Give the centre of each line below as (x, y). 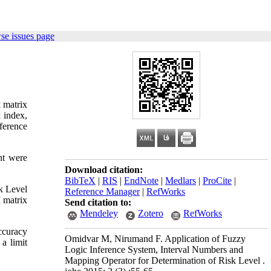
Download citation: (104, 170)
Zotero (151, 213)
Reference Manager (102, 191)
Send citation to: (98, 202)
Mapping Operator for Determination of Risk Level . (165, 260)
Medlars (181, 181)
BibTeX (80, 181)
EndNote (141, 181)
